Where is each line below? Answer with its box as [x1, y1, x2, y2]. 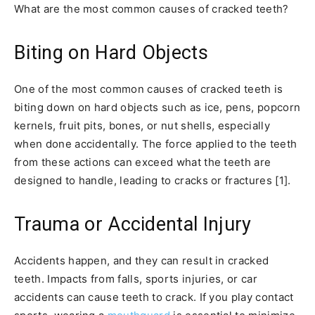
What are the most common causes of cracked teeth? [14, 1, 289, 15]
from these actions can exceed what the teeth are [14, 155, 271, 169]
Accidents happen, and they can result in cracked [14, 253, 269, 267]
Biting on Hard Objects [14, 41, 209, 64]
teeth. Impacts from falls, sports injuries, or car [14, 271, 258, 285]
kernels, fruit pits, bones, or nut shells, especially [14, 118, 270, 132]
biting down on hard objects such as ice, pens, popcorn [14, 100, 301, 114]
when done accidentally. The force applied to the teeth [14, 136, 297, 150]
